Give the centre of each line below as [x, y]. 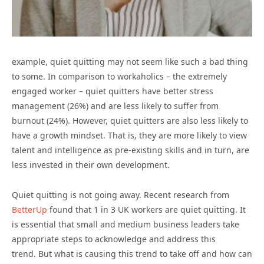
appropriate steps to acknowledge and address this [114, 239]
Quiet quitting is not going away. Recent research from [121, 195]
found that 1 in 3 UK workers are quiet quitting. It [146, 210]
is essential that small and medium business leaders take [126, 225]
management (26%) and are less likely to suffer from [115, 106]
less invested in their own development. [91, 165]
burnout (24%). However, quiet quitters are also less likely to [130, 121]
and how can [227, 254]
